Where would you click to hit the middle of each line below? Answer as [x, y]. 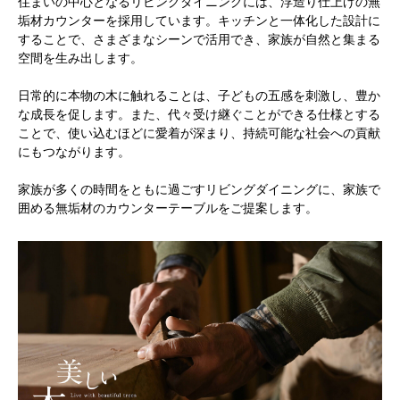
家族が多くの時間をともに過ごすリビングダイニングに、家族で [199, 189]
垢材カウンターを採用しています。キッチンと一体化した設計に [199, 20]
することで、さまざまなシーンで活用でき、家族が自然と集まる [199, 39]
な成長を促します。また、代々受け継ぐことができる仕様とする [199, 114]
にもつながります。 [74, 151]
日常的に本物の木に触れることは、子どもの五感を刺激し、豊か [199, 95]
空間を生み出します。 [80, 58]
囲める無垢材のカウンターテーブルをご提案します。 [168, 208]
